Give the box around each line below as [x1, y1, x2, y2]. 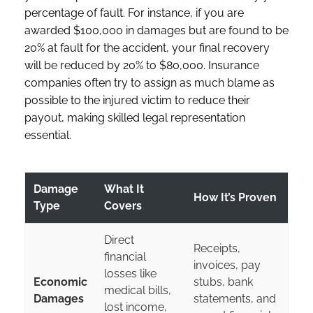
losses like [104, 266, 156, 280]
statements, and [194, 291, 276, 305]
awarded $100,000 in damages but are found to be [24, 23, 289, 37]
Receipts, [194, 241, 240, 255]
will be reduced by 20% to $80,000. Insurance [24, 58, 259, 72]
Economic [34, 275, 87, 289]
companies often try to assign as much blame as [24, 75, 275, 89]
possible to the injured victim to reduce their [24, 93, 250, 107]
